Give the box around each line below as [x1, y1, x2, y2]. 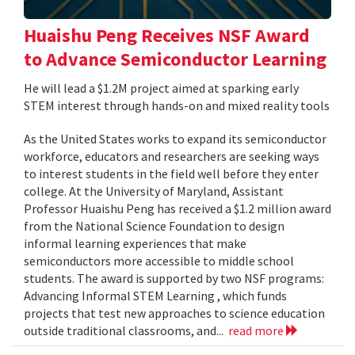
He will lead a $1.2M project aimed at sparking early [24, 79, 299, 96]
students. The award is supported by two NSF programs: [24, 269, 324, 286]
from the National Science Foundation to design [24, 217, 284, 234]
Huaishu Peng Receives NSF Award [24, 22, 310, 48]
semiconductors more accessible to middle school [24, 252, 294, 269]
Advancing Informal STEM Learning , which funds [24, 287, 287, 303]
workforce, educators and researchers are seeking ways [24, 147, 319, 164]
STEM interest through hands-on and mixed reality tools [24, 97, 330, 113]
